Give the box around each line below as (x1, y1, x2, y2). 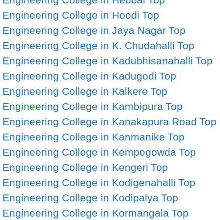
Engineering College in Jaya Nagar (2, 24, 166, 36)
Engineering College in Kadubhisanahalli (2, 55, 193, 67)
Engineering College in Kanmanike (2, 131, 165, 143)
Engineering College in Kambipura (2, 100, 163, 112)
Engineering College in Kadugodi (2, 70, 157, 82)
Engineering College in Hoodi (2, 9, 139, 21)
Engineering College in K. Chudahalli (2, 39, 175, 52)
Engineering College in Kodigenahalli (2, 176, 176, 189)
